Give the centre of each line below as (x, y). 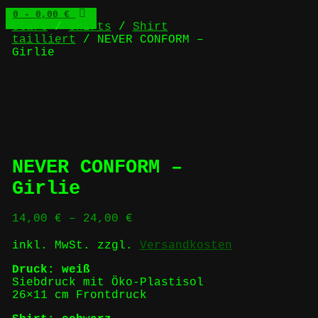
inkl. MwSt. (51, 245)
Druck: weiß (51, 269)
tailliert (44, 40)
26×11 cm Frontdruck (79, 295)
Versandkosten (186, 245)
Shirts (90, 27)
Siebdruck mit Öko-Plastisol (108, 282)
